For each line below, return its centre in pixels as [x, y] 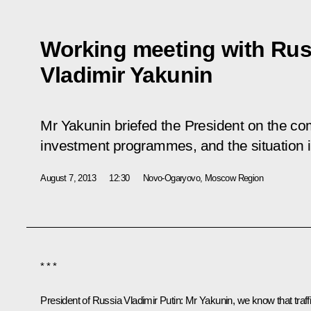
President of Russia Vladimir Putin [110, 300]
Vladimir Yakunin [127, 75]
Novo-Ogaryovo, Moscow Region [203, 178]
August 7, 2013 [68, 178]
